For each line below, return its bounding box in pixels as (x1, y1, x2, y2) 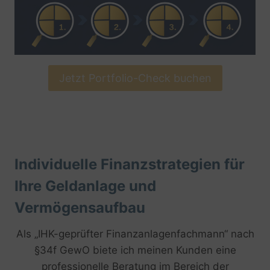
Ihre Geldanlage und (14, 177, 156, 195)
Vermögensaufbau (14, 198, 145, 216)
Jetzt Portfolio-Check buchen (58, 71, 212, 84)
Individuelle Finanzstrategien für (14, 155, 245, 173)
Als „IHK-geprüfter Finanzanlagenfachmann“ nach (16, 227, 254, 240)
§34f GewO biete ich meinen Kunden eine (34, 243, 236, 256)
